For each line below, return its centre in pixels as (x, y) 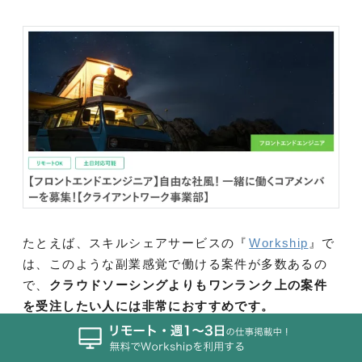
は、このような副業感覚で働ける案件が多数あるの (175, 263)
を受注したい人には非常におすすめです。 (149, 305)
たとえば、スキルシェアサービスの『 (135, 242)
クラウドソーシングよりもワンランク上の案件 (188, 284)
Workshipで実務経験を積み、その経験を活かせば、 (178, 341)
